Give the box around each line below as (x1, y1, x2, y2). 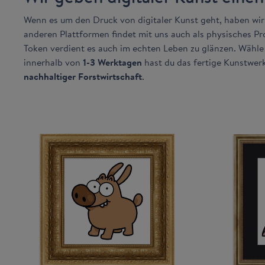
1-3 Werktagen (83, 55, 142, 69)
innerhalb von (24, 55, 83, 69)
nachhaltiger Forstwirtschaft (24, 69, 142, 83)
